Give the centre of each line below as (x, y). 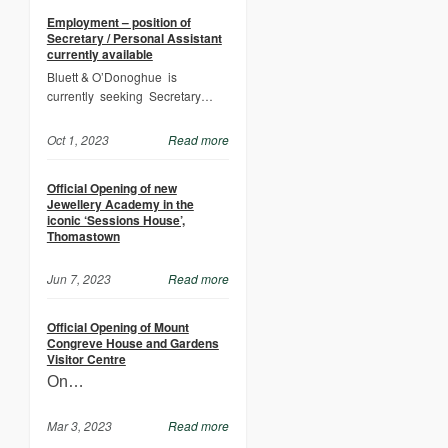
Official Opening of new (111, 188)
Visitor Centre (86, 359)
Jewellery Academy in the (120, 204)
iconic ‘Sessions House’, (115, 220)
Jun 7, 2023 (78, 278)
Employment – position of (118, 22)
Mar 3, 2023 (79, 425)
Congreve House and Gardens (132, 343)
